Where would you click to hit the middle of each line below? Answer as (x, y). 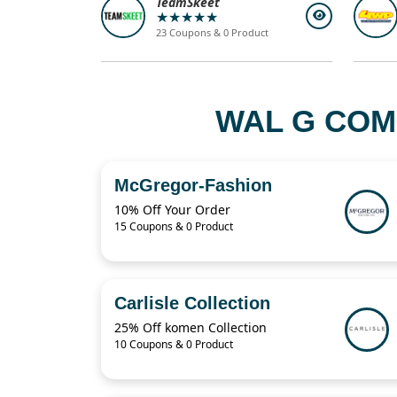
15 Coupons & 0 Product (174, 227)
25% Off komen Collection (191, 328)
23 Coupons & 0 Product (213, 33)
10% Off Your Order (172, 210)
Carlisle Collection (192, 304)
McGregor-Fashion (193, 186)
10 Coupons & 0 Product (174, 345)
